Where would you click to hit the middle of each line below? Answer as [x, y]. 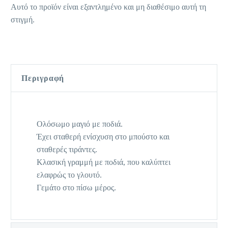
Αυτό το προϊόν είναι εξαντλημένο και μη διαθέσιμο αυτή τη [108, 7]
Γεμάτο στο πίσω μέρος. [76, 188]
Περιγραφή [43, 78]
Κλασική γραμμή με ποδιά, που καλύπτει [104, 162]
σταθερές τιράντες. [67, 150]
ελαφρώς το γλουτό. [69, 175]
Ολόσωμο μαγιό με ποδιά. [80, 124]
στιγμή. [23, 20]
